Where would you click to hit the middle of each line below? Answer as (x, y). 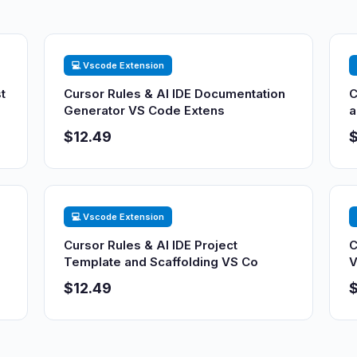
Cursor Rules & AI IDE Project (151, 245)
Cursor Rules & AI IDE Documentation (175, 94)
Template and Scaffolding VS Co (161, 262)
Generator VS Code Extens (145, 110)
